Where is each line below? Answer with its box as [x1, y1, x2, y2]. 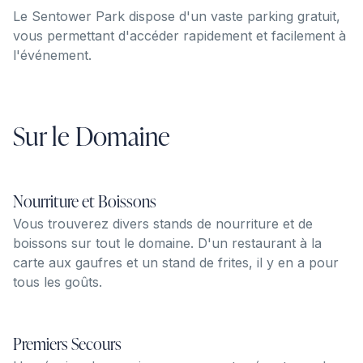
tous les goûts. [13, 273, 102, 290]
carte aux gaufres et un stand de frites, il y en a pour [13, 254, 339, 271]
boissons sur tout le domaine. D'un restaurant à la [13, 234, 322, 251]
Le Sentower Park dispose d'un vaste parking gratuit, [13, 7, 340, 24]
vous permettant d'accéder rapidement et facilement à [13, 27, 346, 44]
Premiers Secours [13, 331, 122, 355]
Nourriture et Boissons [13, 189, 156, 212]
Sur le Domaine [13, 117, 170, 154]
